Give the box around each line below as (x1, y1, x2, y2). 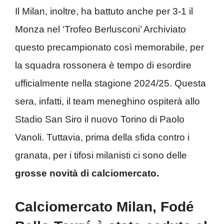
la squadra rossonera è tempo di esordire (15, 60, 191, 70)
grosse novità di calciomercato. (15, 168, 159, 178)
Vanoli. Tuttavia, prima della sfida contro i (15, 132, 189, 142)
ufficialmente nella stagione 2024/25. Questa (15, 78, 206, 88)
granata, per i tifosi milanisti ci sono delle (15, 150, 187, 160)
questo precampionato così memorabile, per (15, 42, 204, 52)
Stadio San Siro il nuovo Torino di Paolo (15, 114, 184, 124)
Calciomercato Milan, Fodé (15, 198, 194, 214)
